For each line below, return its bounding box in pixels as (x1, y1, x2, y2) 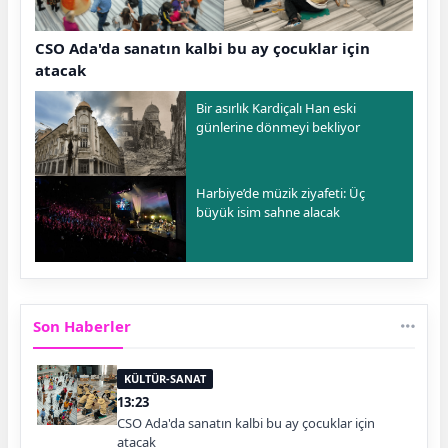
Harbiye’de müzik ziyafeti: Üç (196, 184, 366, 203)
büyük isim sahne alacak (196, 203, 341, 222)
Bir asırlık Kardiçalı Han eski (196, 99, 357, 118)
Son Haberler (33, 315, 131, 336)
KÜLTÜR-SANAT (124, 370, 206, 386)
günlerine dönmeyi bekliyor (196, 118, 361, 137)
